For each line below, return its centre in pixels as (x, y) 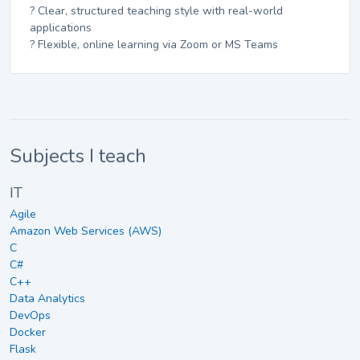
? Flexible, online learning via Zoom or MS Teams (154, 45)
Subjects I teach (78, 156)
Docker (28, 332)
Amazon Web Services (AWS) (86, 231)
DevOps (30, 315)
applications (61, 28)
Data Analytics (47, 298)
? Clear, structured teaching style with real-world (156, 11)
